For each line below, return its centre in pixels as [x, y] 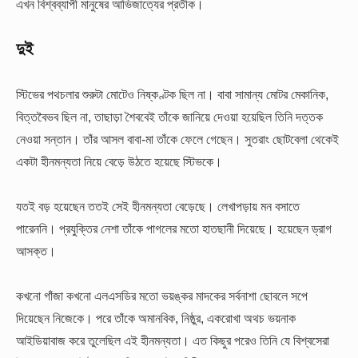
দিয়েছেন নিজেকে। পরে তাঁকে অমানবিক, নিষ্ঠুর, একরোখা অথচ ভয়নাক [156, 318]
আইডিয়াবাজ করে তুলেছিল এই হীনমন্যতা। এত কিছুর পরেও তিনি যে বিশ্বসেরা [173, 341]
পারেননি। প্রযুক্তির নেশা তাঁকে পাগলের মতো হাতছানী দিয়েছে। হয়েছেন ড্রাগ [174, 228]
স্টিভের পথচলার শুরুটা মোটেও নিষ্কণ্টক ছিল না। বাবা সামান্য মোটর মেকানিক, [172, 94]
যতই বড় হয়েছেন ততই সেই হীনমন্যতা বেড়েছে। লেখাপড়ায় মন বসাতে [158, 206]
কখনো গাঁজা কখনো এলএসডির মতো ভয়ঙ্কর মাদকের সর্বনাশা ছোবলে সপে [162, 296]
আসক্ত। [36, 251]
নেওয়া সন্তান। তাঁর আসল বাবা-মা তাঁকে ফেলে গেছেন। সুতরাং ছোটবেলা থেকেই [177, 139]
